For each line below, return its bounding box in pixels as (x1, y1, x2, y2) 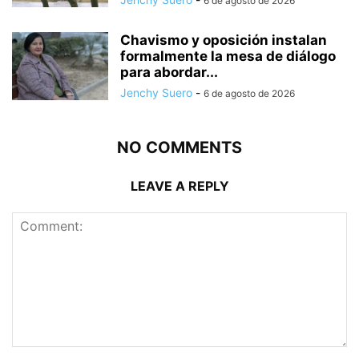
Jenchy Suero (120, 86, 192, 100)
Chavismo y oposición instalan (120, 32, 327, 49)
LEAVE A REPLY (130, 178, 229, 195)
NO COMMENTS (117, 138, 242, 158)
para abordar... (120, 64, 218, 81)
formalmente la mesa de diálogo (120, 48, 336, 65)
